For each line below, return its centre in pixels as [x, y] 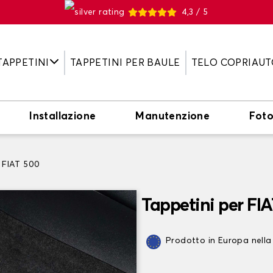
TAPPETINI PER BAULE [125, 62]
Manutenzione [173, 117]
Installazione [63, 117]
